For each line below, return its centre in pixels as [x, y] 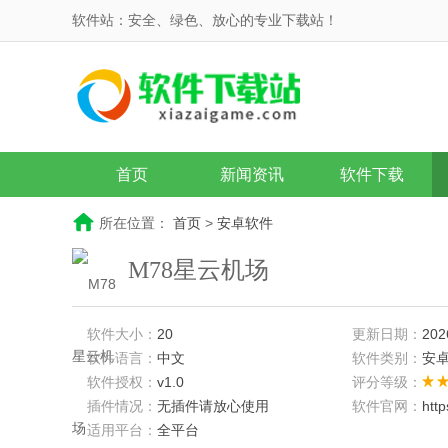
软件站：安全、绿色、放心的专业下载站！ [205, 20]
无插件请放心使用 [213, 406]
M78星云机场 [198, 270]
